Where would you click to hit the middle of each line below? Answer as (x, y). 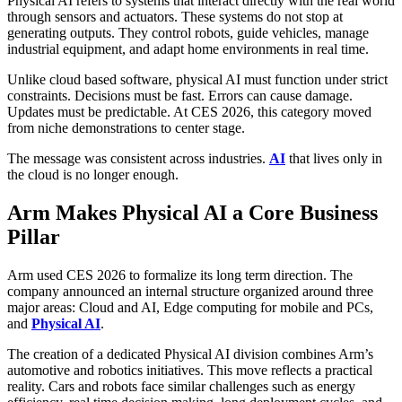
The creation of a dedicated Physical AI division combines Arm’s (190, 354)
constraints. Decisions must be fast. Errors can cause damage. (180, 96)
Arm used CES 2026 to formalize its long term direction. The (180, 275)
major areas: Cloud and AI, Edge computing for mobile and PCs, (190, 308)
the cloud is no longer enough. (93, 175)
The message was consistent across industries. (138, 159)
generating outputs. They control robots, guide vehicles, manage (188, 33)
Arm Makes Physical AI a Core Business (192, 213)
